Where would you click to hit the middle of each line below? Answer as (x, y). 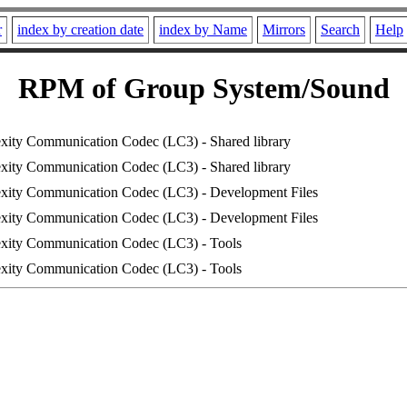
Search (340, 30)
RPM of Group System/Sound (203, 89)
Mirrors (284, 30)
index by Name (203, 30)
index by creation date (80, 30)
